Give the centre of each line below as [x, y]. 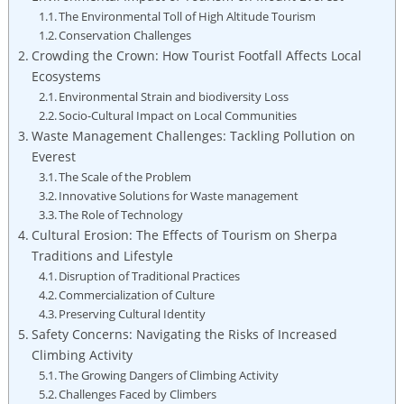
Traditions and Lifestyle [102, 255]
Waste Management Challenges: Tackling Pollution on [193, 135]
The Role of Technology [121, 214]
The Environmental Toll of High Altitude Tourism [188, 16]
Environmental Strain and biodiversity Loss [174, 96]
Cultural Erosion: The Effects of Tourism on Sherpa [184, 234]
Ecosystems [66, 76]
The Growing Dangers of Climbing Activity [169, 375]
